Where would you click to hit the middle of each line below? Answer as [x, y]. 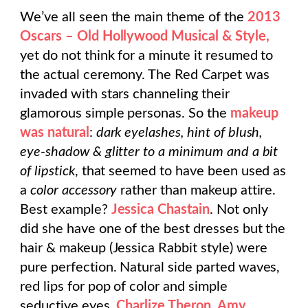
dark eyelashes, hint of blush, [177, 133]
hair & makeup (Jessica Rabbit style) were [144, 249]
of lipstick [47, 172]
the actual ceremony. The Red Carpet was [145, 75]
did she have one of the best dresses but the [153, 229]
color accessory [74, 191]
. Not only [239, 210]
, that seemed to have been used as [180, 172]
